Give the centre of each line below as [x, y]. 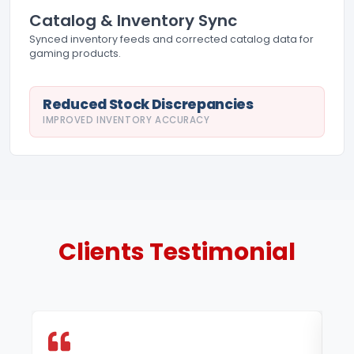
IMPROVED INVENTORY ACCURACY [126, 121]
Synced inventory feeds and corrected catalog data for [171, 40]
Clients [104, 252]
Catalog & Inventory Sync [133, 21]
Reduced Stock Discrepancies [148, 105]
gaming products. [75, 54]
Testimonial [222, 252]
